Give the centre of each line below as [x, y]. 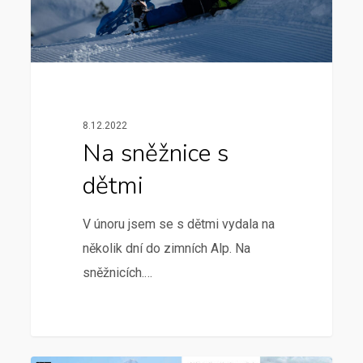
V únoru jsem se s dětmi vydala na [178, 224]
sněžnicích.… [117, 272]
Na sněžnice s [155, 153]
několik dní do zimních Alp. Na [166, 248]
